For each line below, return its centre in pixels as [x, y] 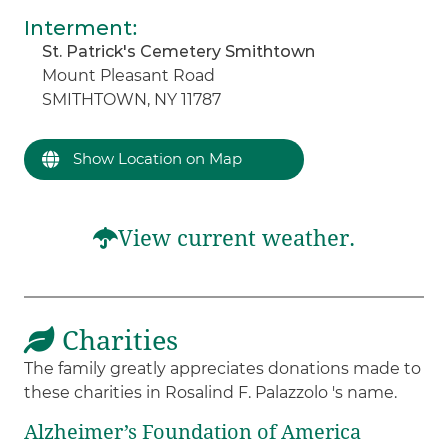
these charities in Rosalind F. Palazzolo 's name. [211, 392]
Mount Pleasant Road [129, 75]
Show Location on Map [156, 158]
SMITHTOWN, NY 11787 [132, 99]
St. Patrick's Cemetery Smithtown [179, 51]
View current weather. [236, 238]
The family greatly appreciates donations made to [223, 368]
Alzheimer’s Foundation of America [193, 431]
